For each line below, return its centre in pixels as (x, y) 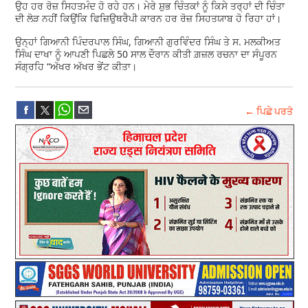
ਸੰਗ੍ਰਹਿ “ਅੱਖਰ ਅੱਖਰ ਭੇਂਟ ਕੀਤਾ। (76, 67)
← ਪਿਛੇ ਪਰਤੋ (268, 111)
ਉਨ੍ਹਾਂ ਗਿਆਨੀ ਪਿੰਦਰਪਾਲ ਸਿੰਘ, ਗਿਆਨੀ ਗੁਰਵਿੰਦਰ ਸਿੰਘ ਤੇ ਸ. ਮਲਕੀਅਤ (148, 42)
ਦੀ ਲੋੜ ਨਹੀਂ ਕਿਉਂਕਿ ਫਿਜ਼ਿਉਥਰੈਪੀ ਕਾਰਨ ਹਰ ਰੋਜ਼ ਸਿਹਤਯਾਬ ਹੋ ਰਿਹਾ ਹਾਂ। (150, 19)
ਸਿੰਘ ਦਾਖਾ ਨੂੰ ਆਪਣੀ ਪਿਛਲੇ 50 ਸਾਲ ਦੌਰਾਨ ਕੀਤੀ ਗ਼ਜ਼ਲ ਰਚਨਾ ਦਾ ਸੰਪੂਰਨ (146, 54)
